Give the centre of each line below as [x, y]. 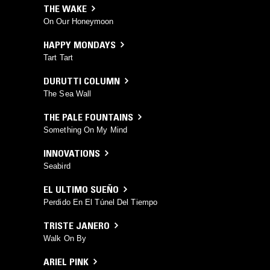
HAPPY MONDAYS [80, 44]
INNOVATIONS [72, 153]
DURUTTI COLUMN [82, 80]
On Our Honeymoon [79, 21]
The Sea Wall [67, 93]
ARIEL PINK [66, 261]
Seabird [57, 166]
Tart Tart [58, 57]
